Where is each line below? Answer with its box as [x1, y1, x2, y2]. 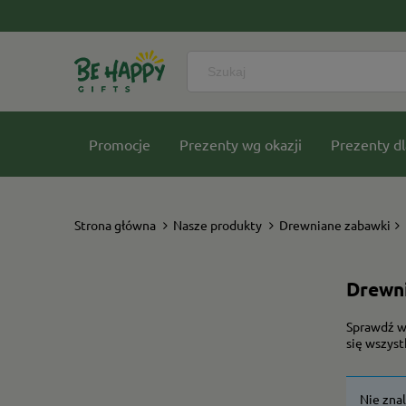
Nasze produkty [173, 217, 262, 233]
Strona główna [74, 217, 156, 233]
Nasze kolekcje [89, 200, 185, 218]
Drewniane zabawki [279, 217, 391, 233]
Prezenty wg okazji [179, 135, 302, 153]
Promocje [89, 135, 150, 153]
